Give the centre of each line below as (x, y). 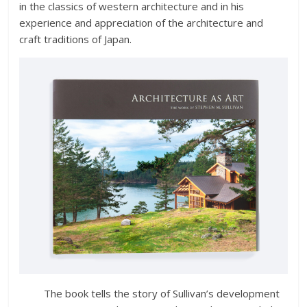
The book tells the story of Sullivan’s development (150, 294)
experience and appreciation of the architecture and (142, 23)
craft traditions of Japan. (76, 39)
